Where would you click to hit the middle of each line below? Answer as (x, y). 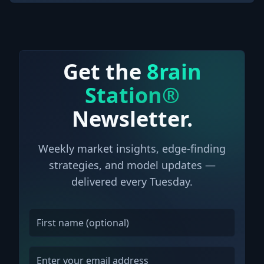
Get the (105, 72)
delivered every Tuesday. (132, 181)
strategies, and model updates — (132, 165)
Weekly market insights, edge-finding (132, 148)
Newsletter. (132, 119)
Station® (132, 95)
